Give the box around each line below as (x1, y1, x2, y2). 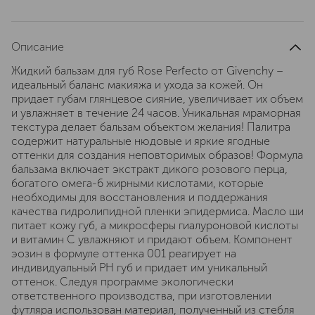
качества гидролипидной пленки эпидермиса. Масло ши (11, 205, 304, 218)
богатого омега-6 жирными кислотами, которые (11, 176, 264, 190)
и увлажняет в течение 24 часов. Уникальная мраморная (11, 106, 301, 120)
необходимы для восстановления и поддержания (11, 191, 268, 204)
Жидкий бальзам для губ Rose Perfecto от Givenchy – (11, 64, 283, 77)
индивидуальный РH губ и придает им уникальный (11, 261, 267, 274)
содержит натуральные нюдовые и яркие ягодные (11, 134, 270, 148)
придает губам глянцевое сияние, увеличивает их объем (11, 92, 303, 105)
